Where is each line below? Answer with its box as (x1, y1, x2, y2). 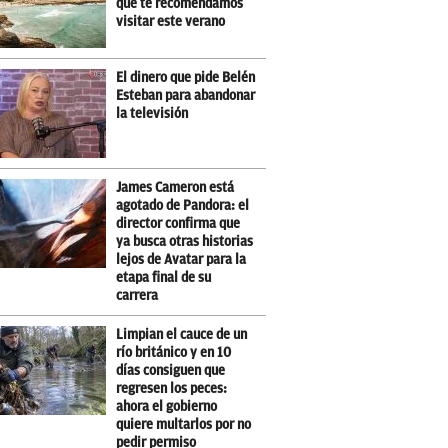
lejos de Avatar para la (116, 252, 247, 267)
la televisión (116, 106, 189, 121)
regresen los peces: (116, 381, 228, 396)
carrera (116, 288, 162, 303)
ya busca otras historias (116, 234, 254, 249)
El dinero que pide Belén (116, 70, 256, 85)
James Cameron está (116, 180, 235, 195)
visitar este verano (116, 14, 226, 29)
